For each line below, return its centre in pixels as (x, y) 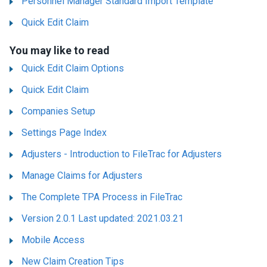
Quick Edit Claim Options (73, 68)
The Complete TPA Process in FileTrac (102, 197)
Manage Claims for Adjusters (82, 175)
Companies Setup (58, 111)
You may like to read (60, 50)
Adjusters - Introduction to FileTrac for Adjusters (122, 154)
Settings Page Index (64, 132)
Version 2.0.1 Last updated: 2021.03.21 (103, 218)
